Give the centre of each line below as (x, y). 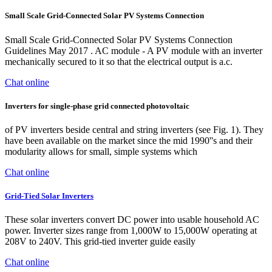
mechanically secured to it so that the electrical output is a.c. (119, 61)
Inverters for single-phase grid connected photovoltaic (97, 106)
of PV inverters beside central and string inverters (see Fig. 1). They (134, 129)
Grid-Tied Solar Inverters (49, 196)
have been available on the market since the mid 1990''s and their (129, 140)
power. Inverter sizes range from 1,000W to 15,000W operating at (131, 231)
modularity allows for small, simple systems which (101, 151)
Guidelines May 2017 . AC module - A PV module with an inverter (134, 50)
